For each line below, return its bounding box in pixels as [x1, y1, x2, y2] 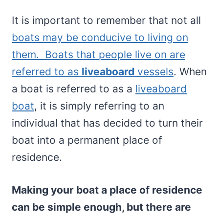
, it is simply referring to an [34, 99, 164, 112]
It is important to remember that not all [12, 14, 201, 26]
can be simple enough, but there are [12, 200, 191, 213]
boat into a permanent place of [12, 133, 162, 146]
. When [174, 65, 207, 78]
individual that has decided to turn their [12, 116, 203, 129]
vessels [134, 65, 174, 78]
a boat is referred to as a [12, 82, 135, 95]
